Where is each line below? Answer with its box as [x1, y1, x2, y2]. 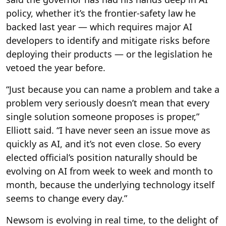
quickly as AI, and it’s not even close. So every [6, 137, 201, 150]
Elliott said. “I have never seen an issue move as [6, 124, 210, 136]
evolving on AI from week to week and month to [6, 164, 213, 177]
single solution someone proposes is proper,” [6, 110, 199, 123]
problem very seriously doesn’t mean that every [6, 96, 209, 109]
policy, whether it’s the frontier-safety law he [6, 7, 196, 19]
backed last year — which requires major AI [6, 20, 192, 33]
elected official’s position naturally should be [6, 151, 197, 163]
